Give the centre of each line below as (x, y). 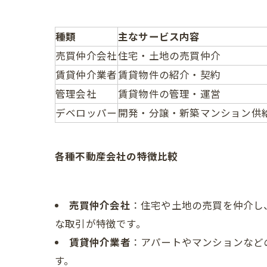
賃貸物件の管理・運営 (169, 94)
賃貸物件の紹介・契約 (169, 75)
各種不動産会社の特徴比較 (117, 156)
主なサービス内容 (159, 37)
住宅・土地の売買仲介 (169, 56)
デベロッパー (86, 113)
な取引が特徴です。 (100, 224)
